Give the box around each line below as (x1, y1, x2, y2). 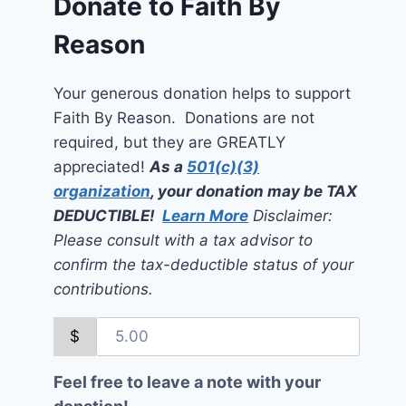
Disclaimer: (253, 206, 333, 225)
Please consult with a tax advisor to (53, 230, 314, 249)
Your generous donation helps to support (53, 83, 352, 102)
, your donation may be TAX (150, 181, 358, 200)
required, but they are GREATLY (53, 132, 286, 151)
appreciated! (53, 157, 150, 176)
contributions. (53, 279, 154, 298)
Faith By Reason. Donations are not (53, 108, 315, 127)
